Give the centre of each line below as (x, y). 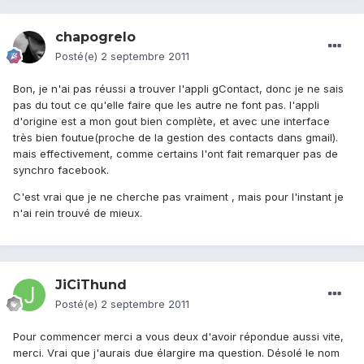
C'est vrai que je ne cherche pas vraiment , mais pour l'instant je (178, 197)
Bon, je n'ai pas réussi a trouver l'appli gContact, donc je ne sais (178, 89)
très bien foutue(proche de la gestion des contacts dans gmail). (175, 138)
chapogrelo (95, 37)
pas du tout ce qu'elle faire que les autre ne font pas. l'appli (166, 105)
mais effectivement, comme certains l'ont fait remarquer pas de (175, 154)
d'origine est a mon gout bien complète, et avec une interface (171, 121)
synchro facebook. (61, 170)
